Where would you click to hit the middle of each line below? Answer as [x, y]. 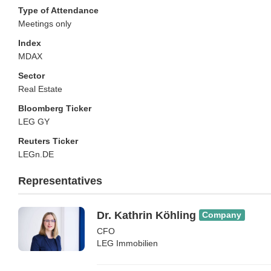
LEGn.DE [36, 154]
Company [222, 215]
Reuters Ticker [48, 141]
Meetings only [45, 23]
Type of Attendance [58, 10]
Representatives [60, 181]
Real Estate [40, 89]
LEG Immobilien [127, 243]
